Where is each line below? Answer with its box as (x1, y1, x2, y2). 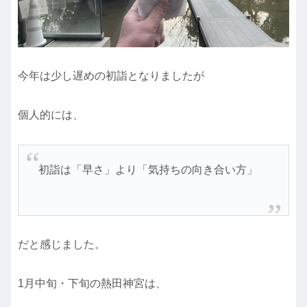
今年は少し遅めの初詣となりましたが (18, 70, 204, 82)
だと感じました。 (18, 238, 106, 251)
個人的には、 (18, 109, 84, 121)
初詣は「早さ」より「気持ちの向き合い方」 (38, 164, 258, 176)
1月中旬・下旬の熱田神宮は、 (18, 278, 167, 290)
